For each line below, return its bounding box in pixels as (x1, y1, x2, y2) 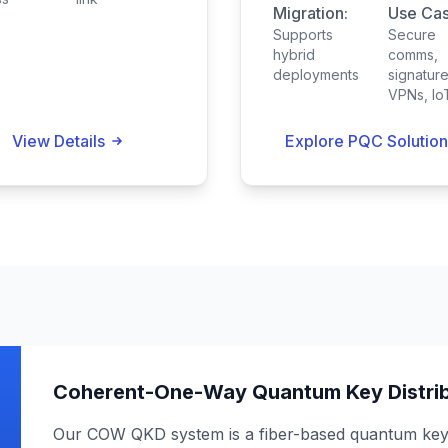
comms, (388, 46, 438, 63)
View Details (11, 131, 105, 151)
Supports (273, 26, 333, 43)
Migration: (273, 3, 348, 23)
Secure (388, 26, 436, 43)
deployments (273, 66, 359, 83)
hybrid (273, 46, 315, 63)
